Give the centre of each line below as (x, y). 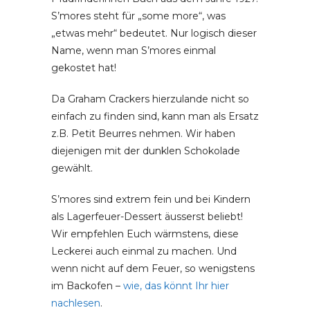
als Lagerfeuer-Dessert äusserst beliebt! (147, 217)
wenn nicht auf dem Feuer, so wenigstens (153, 269)
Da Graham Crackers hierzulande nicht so (150, 99)
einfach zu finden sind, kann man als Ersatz (155, 117)
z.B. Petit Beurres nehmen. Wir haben (143, 134)
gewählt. (72, 168)
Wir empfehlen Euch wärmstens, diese (145, 234)
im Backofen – (87, 286)
